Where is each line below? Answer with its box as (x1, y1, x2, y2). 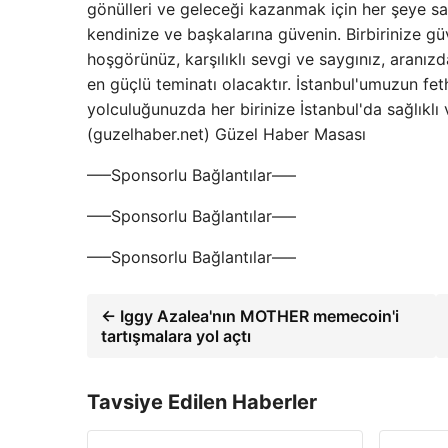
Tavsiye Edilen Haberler (87, 390, 317, 414)
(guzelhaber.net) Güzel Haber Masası (87, 124, 366, 144)
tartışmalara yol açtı (101, 326, 251, 346)
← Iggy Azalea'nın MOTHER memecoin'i (101, 306, 399, 326)
